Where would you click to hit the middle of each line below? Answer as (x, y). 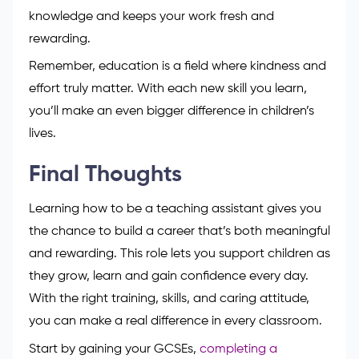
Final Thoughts (105, 297)
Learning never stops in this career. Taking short (166, 49)
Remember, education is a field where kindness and (177, 189)
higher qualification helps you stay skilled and (160, 94)
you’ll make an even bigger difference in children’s (171, 234)
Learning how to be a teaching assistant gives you (175, 331)
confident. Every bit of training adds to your (155, 117)
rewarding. (60, 161)
